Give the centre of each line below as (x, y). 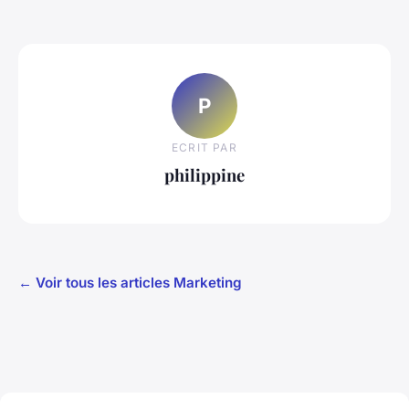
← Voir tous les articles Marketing (130, 282)
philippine (204, 174)
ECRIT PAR (204, 147)
